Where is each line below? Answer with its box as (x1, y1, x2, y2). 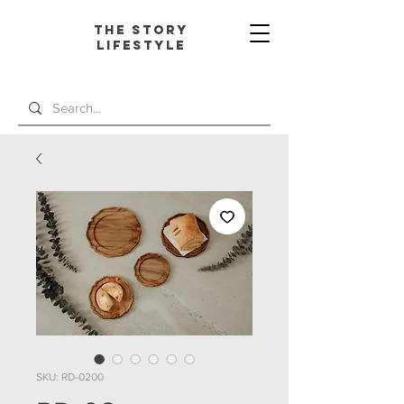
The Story (93, 23, 188, 38)
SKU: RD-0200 (36, 371, 104, 383)
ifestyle (106, 38, 186, 53)
